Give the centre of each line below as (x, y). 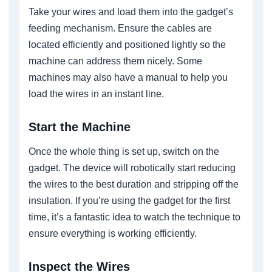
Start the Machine (80, 127)
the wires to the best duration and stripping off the (134, 184)
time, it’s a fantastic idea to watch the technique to (134, 217)
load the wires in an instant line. (96, 93)
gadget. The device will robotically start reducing (132, 168)
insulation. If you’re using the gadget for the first (129, 200)
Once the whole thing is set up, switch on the (124, 151)
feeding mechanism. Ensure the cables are (120, 28)
